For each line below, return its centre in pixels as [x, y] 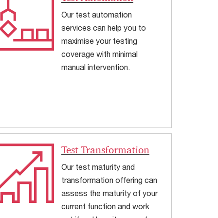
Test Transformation [105, 150]
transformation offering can [109, 180]
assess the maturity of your [109, 193]
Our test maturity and [98, 167]
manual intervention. [95, 67]
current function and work [105, 206]
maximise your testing [99, 40]
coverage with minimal [99, 54]
